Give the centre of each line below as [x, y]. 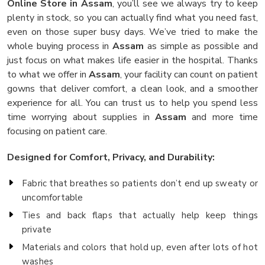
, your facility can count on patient [189, 74]
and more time [222, 117]
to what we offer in [48, 74]
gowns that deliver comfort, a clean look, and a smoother [132, 88]
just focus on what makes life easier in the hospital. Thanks [132, 60]
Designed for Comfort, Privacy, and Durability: [111, 157]
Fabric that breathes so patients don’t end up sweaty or [140, 183]
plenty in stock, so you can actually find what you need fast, [132, 17]
